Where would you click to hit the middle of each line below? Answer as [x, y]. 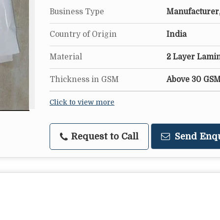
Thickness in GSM [84, 80]
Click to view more [82, 102]
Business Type [77, 12]
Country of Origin [83, 34]
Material [66, 57]
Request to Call [104, 136]
